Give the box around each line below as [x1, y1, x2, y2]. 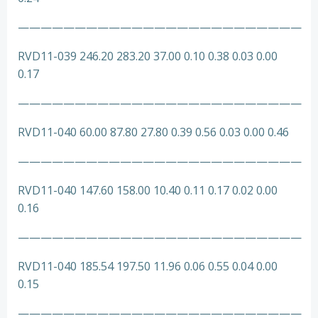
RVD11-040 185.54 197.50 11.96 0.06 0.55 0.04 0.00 [18, 258, 278, 274]
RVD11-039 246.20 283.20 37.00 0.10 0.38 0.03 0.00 [18, 48, 278, 64]
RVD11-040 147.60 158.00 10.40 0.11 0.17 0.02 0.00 [18, 182, 278, 198]
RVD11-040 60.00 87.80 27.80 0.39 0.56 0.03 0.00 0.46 [18, 124, 289, 140]
